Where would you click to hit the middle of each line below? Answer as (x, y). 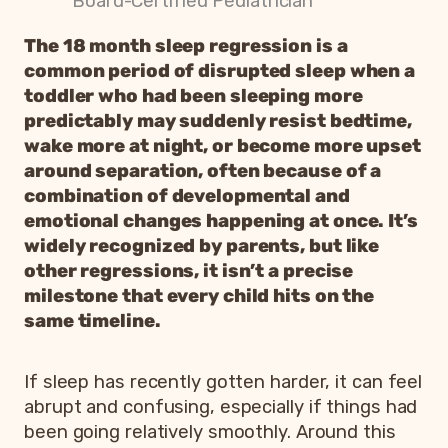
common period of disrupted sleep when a (220, 70)
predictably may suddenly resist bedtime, (218, 120)
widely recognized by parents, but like (202, 245)
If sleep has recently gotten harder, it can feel (223, 381)
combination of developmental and (187, 195)
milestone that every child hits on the (199, 295)
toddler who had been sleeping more (193, 95)
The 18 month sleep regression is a (186, 45)
